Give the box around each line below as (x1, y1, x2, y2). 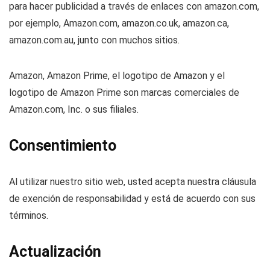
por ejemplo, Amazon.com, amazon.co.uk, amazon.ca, (9, 17, 229, 29)
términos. (9, 210, 48, 221)
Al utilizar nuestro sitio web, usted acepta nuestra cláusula (9, 176, 256, 187)
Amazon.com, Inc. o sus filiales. (9, 104, 139, 115)
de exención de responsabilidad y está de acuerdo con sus (9, 193, 256, 204)
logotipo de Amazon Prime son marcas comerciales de (9, 87, 239, 98)
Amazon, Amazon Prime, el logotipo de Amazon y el (9, 70, 225, 81)
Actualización (9, 243, 101, 260)
